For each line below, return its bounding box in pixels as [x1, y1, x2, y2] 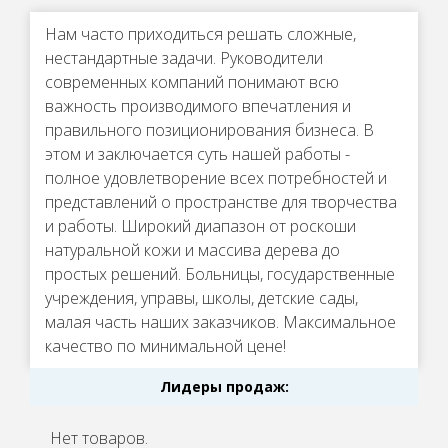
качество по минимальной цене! [45, 335, 286, 358]
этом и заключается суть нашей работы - [45, 143, 350, 166]
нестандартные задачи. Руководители [45, 47, 323, 70]
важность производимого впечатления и [45, 95, 351, 118]
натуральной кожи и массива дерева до [45, 239, 340, 262]
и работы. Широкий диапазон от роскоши [45, 215, 356, 238]
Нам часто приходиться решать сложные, [45, 23, 356, 46]
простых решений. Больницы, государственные [45, 263, 395, 286]
